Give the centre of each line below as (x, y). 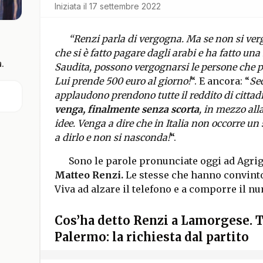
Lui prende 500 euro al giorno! (122, 81)
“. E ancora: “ (220, 81)
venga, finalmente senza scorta (127, 109)
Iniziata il (70, 6)
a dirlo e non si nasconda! (112, 137)
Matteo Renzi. (89, 175)
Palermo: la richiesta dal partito (151, 237)
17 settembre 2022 (125, 6)
